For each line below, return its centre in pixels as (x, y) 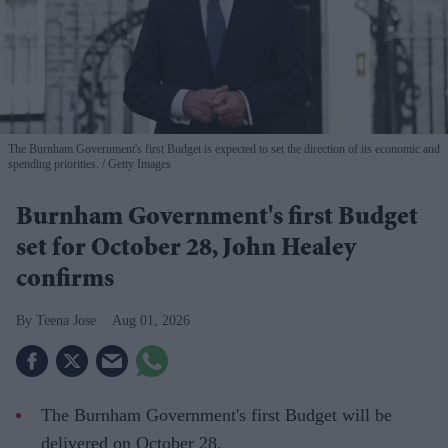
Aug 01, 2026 (151, 321)
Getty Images (138, 164)
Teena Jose (66, 321)
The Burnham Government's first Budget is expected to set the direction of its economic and (224, 149)
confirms (65, 281)
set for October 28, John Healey (186, 250)
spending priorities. (53, 164)
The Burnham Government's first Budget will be (216, 415)
